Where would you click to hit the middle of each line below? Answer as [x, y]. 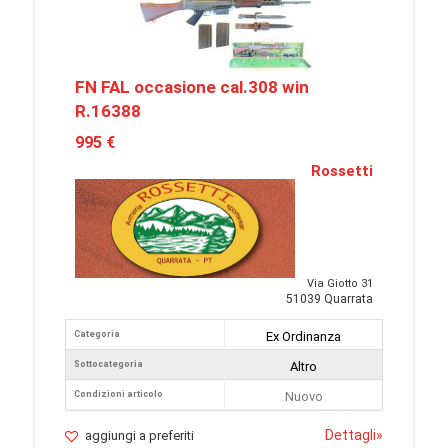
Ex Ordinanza [303, 337]
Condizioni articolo [118, 394]
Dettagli [350, 435]
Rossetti [342, 171]
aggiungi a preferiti [139, 436]
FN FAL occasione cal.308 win [192, 87]
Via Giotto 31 [340, 284]
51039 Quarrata [329, 299]
